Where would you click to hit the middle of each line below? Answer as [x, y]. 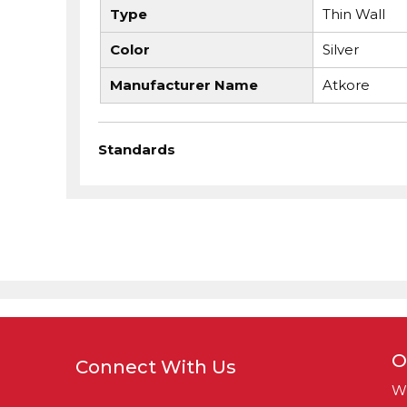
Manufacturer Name [184, 85]
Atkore [346, 85]
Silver [340, 50]
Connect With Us [155, 367]
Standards [136, 149]
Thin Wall [353, 14]
